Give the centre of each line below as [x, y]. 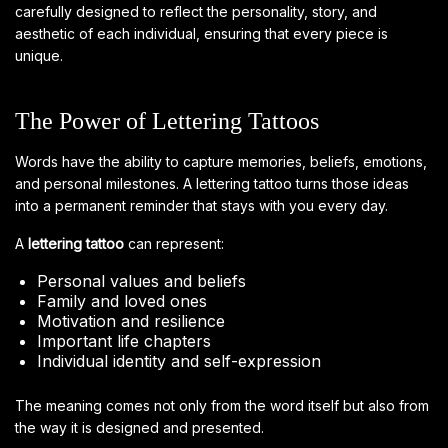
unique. [39, 55]
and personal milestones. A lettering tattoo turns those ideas [212, 183]
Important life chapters [124, 340]
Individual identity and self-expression [179, 360]
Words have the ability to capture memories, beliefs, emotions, [221, 161]
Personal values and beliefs [142, 280]
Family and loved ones [122, 300]
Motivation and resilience [131, 320]
